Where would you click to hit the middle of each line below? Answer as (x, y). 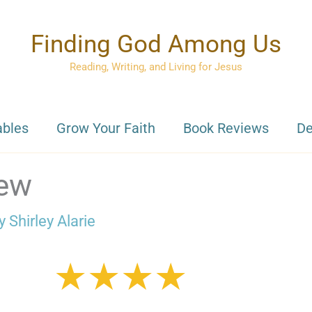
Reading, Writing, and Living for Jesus (156, 67)
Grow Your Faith (106, 128)
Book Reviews (226, 128)
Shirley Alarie (52, 221)
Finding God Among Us (156, 44)
